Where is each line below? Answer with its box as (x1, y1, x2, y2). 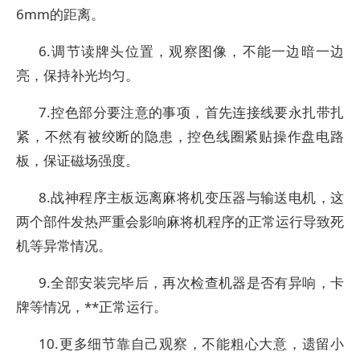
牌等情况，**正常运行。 (16, 297, 167, 316)
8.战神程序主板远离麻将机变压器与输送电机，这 (39, 188, 344, 207)
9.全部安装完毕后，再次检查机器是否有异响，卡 (39, 273, 344, 292)
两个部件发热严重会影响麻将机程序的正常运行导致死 (16, 212, 344, 231)
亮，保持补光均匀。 (16, 66, 139, 84)
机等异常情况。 (16, 236, 112, 255)
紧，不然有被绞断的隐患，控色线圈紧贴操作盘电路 (16, 127, 344, 145)
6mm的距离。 (16, 5, 104, 23)
